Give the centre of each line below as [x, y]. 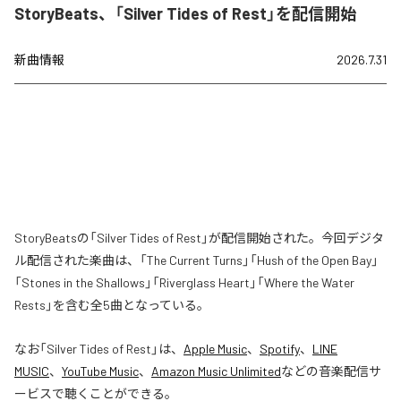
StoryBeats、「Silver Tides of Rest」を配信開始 [185, 13]
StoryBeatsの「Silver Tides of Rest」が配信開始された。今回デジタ [199, 238]
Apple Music [215, 349]
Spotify [280, 349]
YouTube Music [100, 371]
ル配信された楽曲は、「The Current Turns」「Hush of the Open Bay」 [196, 260]
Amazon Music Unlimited [216, 371]
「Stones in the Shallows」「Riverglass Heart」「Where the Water [184, 282]
